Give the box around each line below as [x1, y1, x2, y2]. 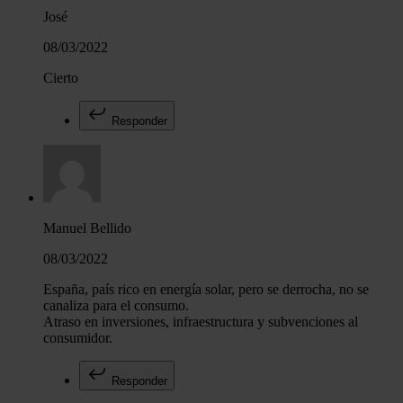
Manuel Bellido [43, 220, 131, 237]
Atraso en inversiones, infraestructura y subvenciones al [43, 314, 358, 330]
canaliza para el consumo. [43, 298, 189, 314]
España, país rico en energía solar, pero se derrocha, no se [43, 282, 369, 298]
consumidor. [43, 330, 112, 346]
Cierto [43, 70, 78, 86]
